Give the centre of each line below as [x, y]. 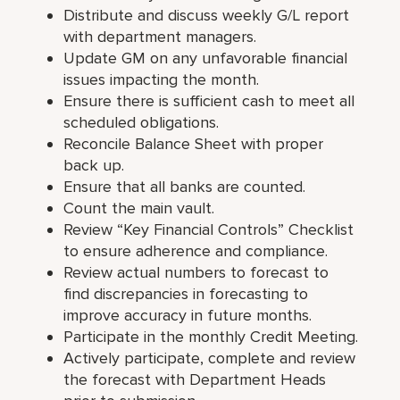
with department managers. [160, 36]
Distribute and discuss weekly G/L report [207, 15]
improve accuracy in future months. [188, 315]
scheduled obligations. [142, 122]
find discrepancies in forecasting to [186, 293]
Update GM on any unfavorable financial [206, 58]
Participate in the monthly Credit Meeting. [211, 336]
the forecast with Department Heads [195, 379]
